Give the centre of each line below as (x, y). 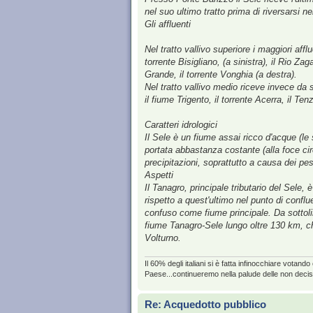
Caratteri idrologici (181, 125)
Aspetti (159, 175)
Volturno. (163, 238)
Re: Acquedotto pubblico (205, 304)
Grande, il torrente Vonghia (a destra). (221, 75)
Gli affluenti (168, 24)
